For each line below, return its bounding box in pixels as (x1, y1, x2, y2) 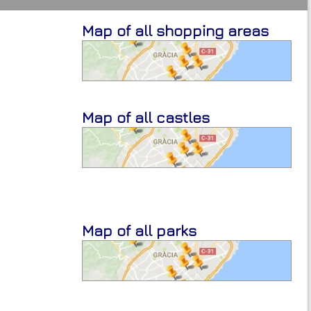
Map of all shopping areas (82, 22, 269, 40)
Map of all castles (82, 108, 210, 126)
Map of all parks (82, 221, 196, 239)
